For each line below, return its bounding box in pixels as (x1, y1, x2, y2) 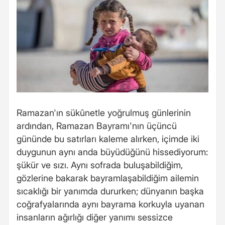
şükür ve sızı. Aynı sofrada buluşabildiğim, (17, 159, 183, 170)
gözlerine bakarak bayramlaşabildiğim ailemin (17, 172, 199, 183)
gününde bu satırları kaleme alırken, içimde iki (17, 133, 199, 144)
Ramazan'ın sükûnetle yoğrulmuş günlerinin (17, 107, 191, 118)
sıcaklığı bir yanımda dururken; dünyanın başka (17, 185, 204, 196)
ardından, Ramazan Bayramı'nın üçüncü (17, 120, 177, 131)
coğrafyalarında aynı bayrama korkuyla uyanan (17, 198, 204, 209)
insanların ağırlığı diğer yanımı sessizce (17, 211, 173, 222)
